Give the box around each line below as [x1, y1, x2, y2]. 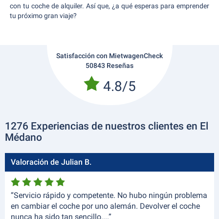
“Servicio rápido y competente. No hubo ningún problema [11, 191, 207, 200]
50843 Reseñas [86, 62, 133, 69]
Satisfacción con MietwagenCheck [56, 52, 163, 60]
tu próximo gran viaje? [10, 12, 77, 20]
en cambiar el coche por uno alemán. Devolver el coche [11, 201, 200, 211]
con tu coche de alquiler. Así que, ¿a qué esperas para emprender [10, 2, 209, 10]
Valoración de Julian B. [11, 157, 91, 167]
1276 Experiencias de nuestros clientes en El [5, 120, 208, 132]
